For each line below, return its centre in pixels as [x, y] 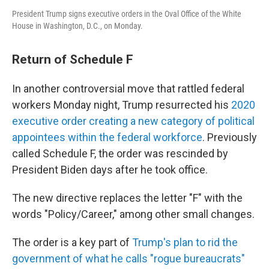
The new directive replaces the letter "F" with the [127, 198]
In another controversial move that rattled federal [128, 89]
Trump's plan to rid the [185, 242]
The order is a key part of [72, 242]
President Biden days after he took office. [110, 170]
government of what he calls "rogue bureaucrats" [128, 258]
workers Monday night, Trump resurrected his [122, 105]
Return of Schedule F [73, 59]
